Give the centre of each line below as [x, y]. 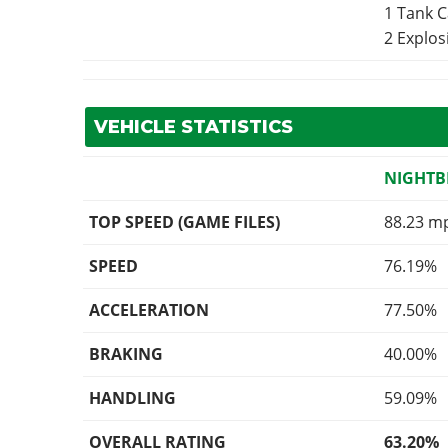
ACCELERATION [149, 310]
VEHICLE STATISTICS [193, 127]
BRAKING [126, 354]
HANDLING [133, 398]
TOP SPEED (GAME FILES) [185, 222]
